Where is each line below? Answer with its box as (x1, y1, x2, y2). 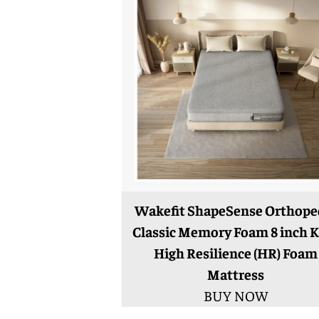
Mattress (206, 265, 264, 283)
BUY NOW (203, 286, 268, 305)
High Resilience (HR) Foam (153, 244, 318, 262)
